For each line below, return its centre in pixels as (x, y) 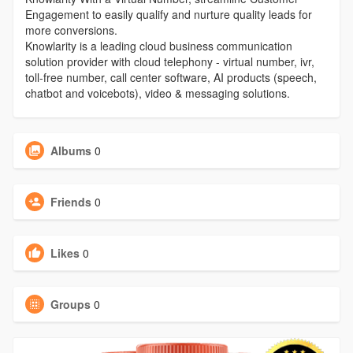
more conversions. (71, 30)
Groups (70, 305)
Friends (71, 202)
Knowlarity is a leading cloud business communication (158, 46)
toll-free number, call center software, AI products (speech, (171, 78)
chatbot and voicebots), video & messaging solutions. (157, 93)
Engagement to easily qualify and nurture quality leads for (168, 15)
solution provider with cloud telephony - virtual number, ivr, (169, 62)
